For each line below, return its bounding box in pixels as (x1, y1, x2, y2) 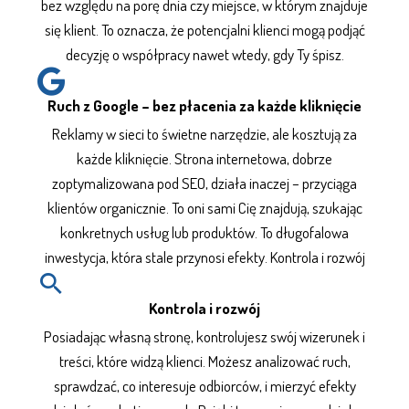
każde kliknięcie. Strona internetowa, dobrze (77, 149, 332, 168)
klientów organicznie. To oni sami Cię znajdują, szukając (47, 198, 362, 217)
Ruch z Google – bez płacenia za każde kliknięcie (47, 96, 362, 115)
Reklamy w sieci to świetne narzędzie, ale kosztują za (52, 124, 357, 143)
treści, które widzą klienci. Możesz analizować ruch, (58, 351, 351, 371)
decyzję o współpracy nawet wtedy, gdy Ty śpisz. (65, 45, 344, 64)
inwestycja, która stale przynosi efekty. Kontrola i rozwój (44, 247, 365, 267)
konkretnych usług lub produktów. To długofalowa (60, 223, 349, 242)
